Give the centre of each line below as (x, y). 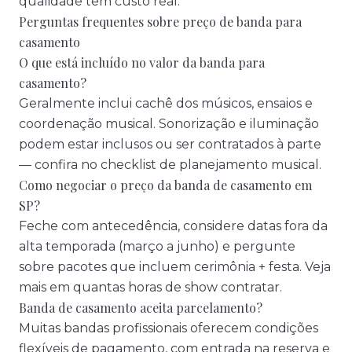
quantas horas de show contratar (176, 287)
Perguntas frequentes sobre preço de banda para (160, 22)
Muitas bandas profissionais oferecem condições (169, 328)
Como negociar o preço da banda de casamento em (165, 185)
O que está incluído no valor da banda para (142, 62)
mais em (46, 287)
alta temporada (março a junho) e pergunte (157, 246)
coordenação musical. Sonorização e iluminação (169, 124)
